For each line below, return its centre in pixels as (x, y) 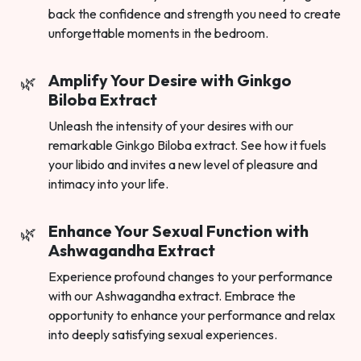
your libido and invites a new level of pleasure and (183, 165)
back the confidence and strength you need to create (195, 14)
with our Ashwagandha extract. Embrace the (172, 296)
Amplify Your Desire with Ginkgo (170, 81)
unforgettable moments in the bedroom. (158, 33)
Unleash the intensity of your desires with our (171, 126)
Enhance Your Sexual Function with (178, 231)
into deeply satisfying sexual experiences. (163, 335)
